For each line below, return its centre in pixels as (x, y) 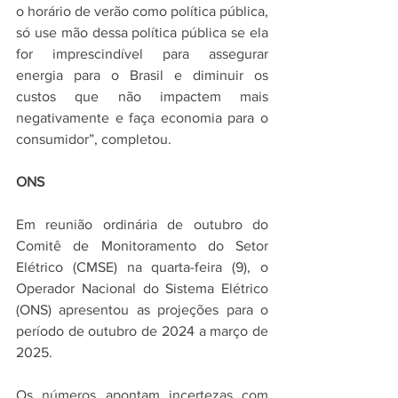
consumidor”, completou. (94, 139)
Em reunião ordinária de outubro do (142, 225)
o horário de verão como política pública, (142, 12)
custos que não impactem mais (142, 97)
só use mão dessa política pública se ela (142, 33)
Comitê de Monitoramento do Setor (142, 246)
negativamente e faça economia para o (142, 118)
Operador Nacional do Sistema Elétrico (142, 289)
